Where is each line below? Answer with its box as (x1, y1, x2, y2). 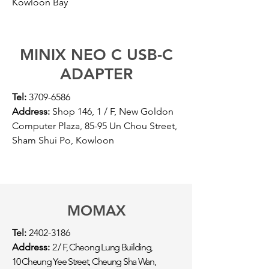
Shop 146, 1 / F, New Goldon (52, 106, 174, 117)
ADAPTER (59, 65, 133, 83)
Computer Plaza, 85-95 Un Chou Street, (12, 120, 177, 131)
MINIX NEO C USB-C (19, 46, 173, 64)
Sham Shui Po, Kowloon (12, 134, 114, 146)
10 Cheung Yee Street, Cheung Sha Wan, (12, 256, 156, 267)
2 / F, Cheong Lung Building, (52, 241, 153, 253)
